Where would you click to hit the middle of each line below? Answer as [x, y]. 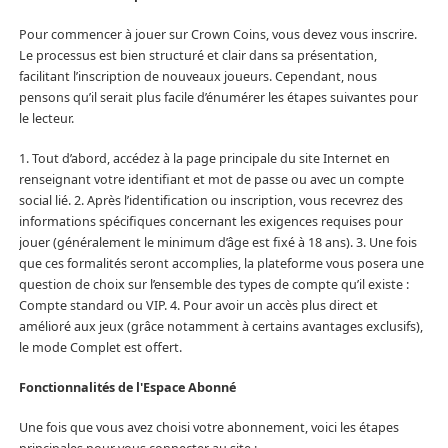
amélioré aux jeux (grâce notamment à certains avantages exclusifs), [220, 327]
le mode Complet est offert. [100, 348]
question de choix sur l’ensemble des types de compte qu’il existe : [213, 285]
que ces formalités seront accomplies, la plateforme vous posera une [221, 264]
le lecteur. [46, 119]
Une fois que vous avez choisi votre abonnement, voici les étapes [208, 427]
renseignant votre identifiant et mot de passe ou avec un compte [211, 180]
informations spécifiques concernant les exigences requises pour [210, 222]
